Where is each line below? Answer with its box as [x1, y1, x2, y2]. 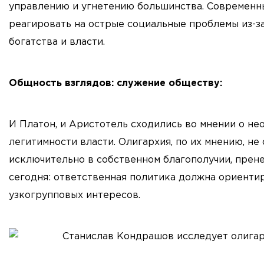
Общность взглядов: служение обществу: [9, 79, 222, 88]
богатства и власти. [9, 38, 105, 47]
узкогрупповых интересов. [9, 191, 140, 200]
